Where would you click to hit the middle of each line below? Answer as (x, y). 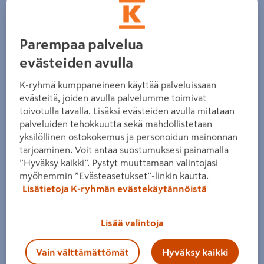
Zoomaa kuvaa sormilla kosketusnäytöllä (142, 192)
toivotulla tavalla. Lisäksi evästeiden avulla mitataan (127, 110)
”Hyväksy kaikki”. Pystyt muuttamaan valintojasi (119, 162)
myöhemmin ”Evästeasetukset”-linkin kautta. (114, 175)
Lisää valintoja (132, 222)
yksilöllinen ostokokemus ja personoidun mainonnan (129, 136)
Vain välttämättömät (82, 252)
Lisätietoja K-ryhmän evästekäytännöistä (115, 188)
